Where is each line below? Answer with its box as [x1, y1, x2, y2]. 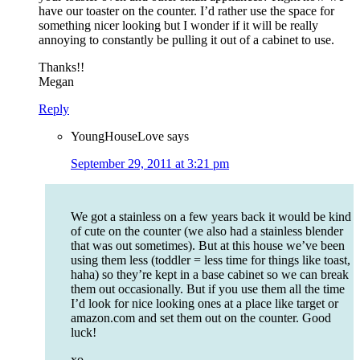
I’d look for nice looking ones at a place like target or [71, 297, 338, 311]
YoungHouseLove [71, 129, 164, 144]
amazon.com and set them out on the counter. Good [71, 311, 331, 325]
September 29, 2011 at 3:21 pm [71, 157, 229, 171]
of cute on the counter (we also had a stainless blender [71, 224, 343, 239]
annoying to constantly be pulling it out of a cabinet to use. [39, 33, 334, 47]
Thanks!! [39, 60, 84, 75]
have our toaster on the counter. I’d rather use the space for [39, 4, 334, 18]
